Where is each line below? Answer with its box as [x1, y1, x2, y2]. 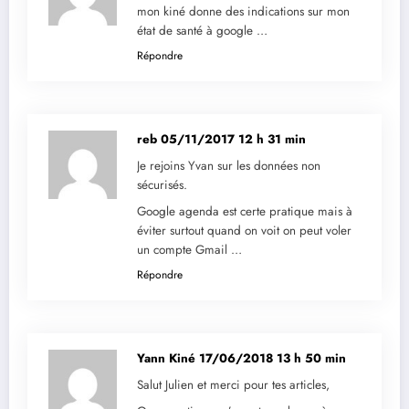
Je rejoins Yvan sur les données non [137, 157, 320, 175]
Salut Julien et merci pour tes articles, [137, 376, 330, 394]
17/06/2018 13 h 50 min [199, 350, 346, 368]
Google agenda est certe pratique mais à [137, 203, 352, 221]
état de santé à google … [137, 22, 267, 40]
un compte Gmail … [137, 241, 242, 259]
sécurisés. [137, 176, 187, 194]
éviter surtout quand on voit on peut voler [137, 222, 351, 240]
